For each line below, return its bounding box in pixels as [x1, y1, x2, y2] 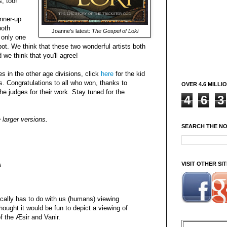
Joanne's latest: [51, 27, 92, 34]
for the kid [113, 69, 145, 78]
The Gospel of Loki [91, 27, 138, 34]
